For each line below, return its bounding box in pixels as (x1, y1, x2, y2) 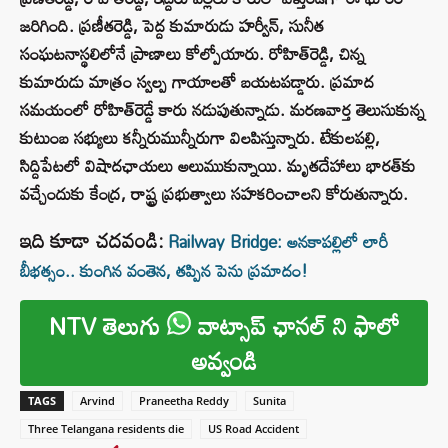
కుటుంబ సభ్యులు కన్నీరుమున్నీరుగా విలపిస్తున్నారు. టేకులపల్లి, (20, 121, 380, 155)
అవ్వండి (191, 337, 257, 385)
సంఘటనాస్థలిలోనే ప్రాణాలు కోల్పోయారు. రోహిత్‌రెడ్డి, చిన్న (20, 37, 365, 71)
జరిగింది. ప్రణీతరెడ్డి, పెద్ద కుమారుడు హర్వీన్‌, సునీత (20, 9, 324, 43)
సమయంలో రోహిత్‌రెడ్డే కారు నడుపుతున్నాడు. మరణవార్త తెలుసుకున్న (20, 93, 425, 127)
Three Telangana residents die (28, 421, 184, 437)
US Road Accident (208, 421, 299, 437)
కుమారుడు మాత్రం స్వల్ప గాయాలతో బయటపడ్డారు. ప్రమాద (20, 65, 374, 99)
